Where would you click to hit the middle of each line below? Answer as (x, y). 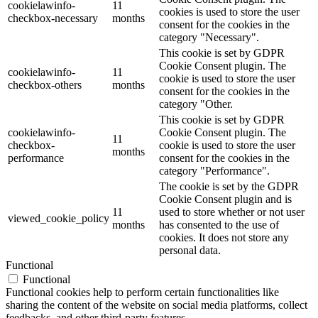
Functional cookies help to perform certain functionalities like (142, 292)
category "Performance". (214, 170)
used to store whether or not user (232, 212)
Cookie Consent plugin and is (225, 199)
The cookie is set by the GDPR (229, 186)
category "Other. (196, 104)
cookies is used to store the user (229, 11)
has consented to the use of (219, 224)
